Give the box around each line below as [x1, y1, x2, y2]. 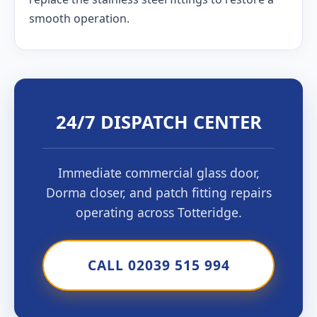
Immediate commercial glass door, [57, 164, 260, 181]
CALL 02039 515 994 [87, 255, 230, 275]
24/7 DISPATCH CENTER [55, 110, 262, 134]
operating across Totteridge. [75, 204, 242, 221]
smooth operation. [29, 11, 129, 26]
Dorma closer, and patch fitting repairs [45, 184, 272, 201]
